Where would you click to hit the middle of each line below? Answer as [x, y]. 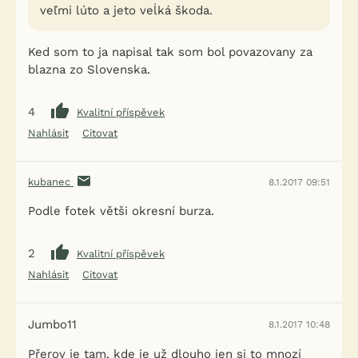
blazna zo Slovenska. [89, 70]
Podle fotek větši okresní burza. [121, 211]
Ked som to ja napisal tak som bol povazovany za [170, 52]
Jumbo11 [52, 324]
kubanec [51, 182]
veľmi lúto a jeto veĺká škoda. [126, 10]
